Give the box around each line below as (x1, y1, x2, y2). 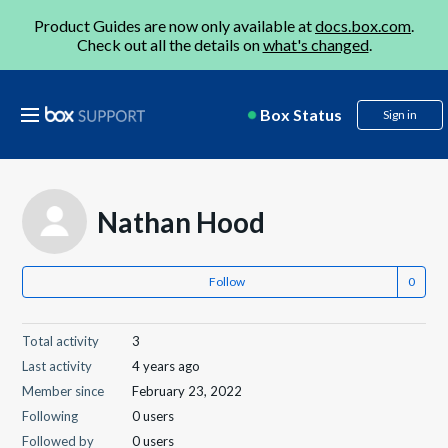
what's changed (262, 35, 369, 54)
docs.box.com (315, 16, 411, 35)
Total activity (22, 333, 100, 349)
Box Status (260, 105, 342, 124)
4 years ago (132, 358, 201, 374)
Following (22, 408, 79, 424)
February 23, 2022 (132, 383, 243, 399)
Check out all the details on (76, 35, 263, 54)
